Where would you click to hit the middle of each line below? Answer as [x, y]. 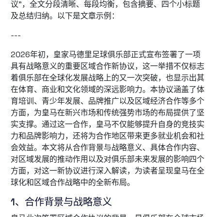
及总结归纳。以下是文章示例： [65, 16]
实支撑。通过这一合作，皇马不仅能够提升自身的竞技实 [108, 124]
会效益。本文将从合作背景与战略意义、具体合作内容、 [108, 147]
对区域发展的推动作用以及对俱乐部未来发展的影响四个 [108, 159]
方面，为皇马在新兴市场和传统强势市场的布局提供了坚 [108, 113]
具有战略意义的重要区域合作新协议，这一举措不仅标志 [108, 66]
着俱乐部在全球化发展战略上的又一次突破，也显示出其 [108, 78]
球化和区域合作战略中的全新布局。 [73, 182]
